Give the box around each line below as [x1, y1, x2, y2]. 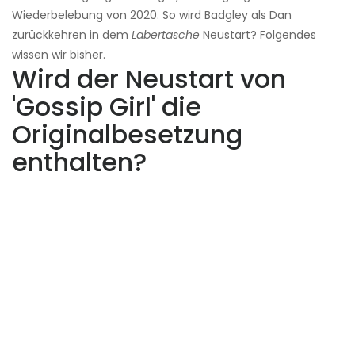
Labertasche [132, 27, 200, 44]
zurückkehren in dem [12, 27, 132, 44]
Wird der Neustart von [12, 61, 286, 97]
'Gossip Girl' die [12, 89, 201, 125]
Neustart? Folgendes [200, 27, 316, 44]
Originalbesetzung [12, 116, 242, 153]
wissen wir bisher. [12, 47, 105, 63]
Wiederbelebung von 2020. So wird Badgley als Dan [12, 7, 292, 24]
